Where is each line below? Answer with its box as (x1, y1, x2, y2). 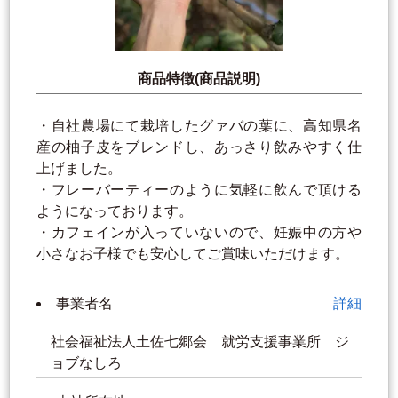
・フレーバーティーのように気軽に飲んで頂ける (36, 182, 362, 198)
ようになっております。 (36, 203, 193, 219)
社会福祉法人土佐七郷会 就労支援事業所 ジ (51, 334, 349, 350)
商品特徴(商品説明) (138, 71, 260, 87)
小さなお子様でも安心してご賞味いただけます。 (36, 246, 349, 262)
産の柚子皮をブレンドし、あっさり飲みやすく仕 (36, 139, 362, 155)
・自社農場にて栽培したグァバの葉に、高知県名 (36, 118, 362, 134)
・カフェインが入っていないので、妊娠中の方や (36, 225, 362, 241)
